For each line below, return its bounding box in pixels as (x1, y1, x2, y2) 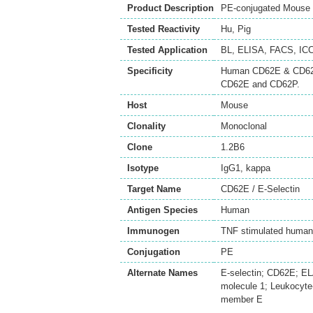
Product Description (127, 3, 214, 13)
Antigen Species (127, 205, 198, 215)
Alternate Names (127, 268, 198, 278)
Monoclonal (221, 121, 267, 131)
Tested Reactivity (127, 24, 200, 34)
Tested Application (127, 45, 208, 55)
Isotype (127, 163, 159, 173)
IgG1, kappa (221, 163, 270, 173)
